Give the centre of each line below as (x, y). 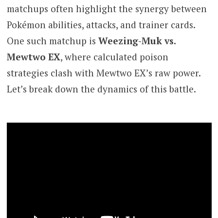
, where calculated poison (114, 57)
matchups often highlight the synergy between (107, 9)
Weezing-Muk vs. (137, 41)
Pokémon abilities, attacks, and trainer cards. (101, 25)
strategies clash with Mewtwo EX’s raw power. (103, 73)
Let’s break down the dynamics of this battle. (101, 89)
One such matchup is (52, 41)
